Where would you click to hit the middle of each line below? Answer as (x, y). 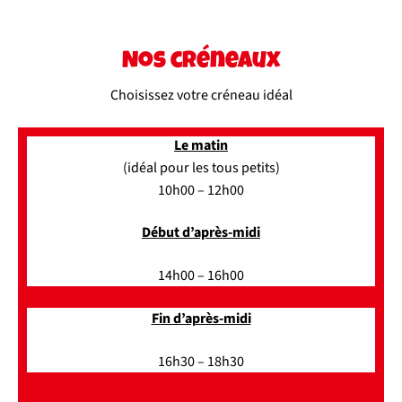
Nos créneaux (201, 63)
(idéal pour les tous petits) (201, 168)
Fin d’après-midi (201, 319)
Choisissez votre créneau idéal (201, 95)
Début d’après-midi (201, 232)
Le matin (201, 145)
